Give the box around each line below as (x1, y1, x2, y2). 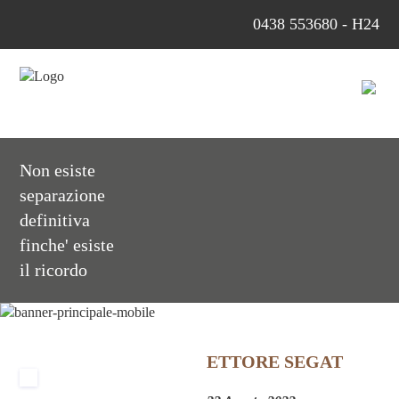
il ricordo (20, 260, 88, 281)
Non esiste (20, 160, 96, 181)
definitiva (20, 210, 91, 231)
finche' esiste (20, 235, 115, 256)
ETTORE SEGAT (207, 351, 344, 371)
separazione (20, 185, 106, 206)
